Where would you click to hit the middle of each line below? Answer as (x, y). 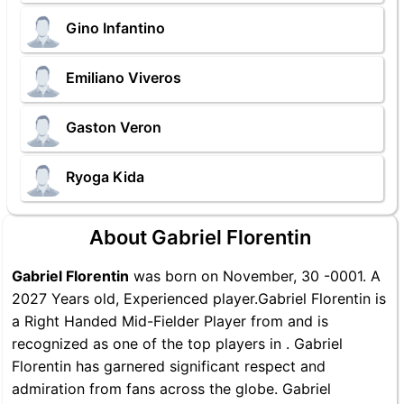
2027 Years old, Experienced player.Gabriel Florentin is (199, 298)
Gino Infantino (115, 28)
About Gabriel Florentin (200, 237)
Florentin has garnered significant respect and (169, 366)
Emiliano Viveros (124, 78)
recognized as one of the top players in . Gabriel (177, 344)
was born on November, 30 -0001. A (255, 276)
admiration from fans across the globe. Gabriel (171, 389)
